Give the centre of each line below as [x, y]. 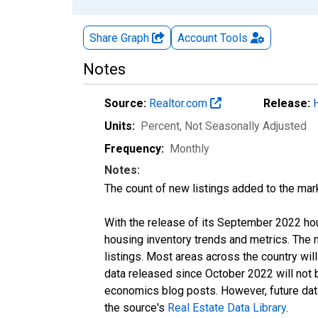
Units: [120, 126]
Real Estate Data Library [227, 307]
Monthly [190, 148]
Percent [160, 126]
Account [197, 38]
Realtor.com [180, 103]
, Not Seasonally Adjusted [243, 126]
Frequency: [134, 148]
